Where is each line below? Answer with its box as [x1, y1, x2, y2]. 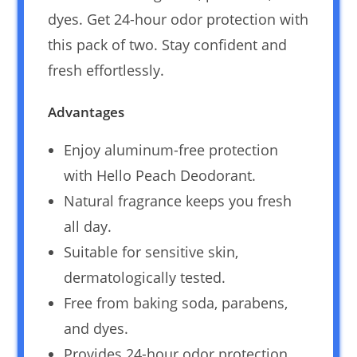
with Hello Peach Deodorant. [64, 165, 257, 185]
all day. [64, 216, 112, 236]
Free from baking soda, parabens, [64, 292, 288, 312]
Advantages [48, 102, 125, 121]
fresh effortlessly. [48, 60, 165, 80]
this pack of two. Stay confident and [48, 34, 288, 54]
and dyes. [64, 318, 129, 338]
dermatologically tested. [64, 267, 226, 287]
